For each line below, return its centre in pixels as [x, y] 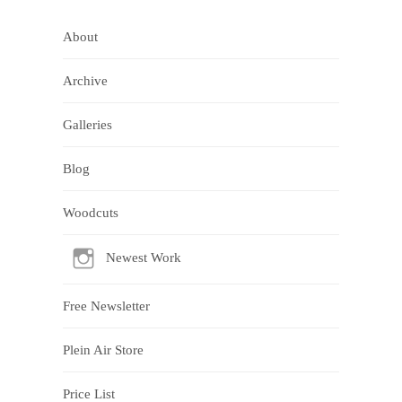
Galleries [87, 125]
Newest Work [144, 258]
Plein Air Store [103, 350]
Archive [85, 81]
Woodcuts [91, 213]
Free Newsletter [106, 306]
